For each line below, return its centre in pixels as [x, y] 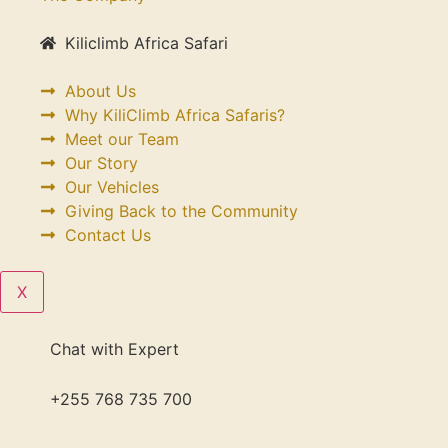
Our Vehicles [112, 187]
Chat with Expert [114, 349]
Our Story [101, 163]
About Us [100, 91]
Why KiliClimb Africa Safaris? [175, 115]
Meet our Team [122, 139]
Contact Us [108, 235]
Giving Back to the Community [181, 211]
